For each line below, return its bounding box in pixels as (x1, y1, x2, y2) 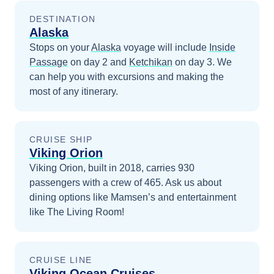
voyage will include (121, 42, 207, 53)
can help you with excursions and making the (29, 72, 224, 82)
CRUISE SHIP (29, 135, 93, 144)
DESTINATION (29, 14, 96, 24)
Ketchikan (129, 57, 172, 67)
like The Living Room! (29, 207, 124, 217)
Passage (29, 57, 68, 67)
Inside (209, 42, 235, 53)
